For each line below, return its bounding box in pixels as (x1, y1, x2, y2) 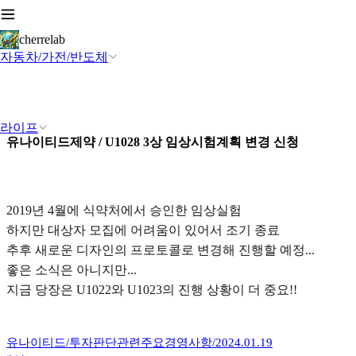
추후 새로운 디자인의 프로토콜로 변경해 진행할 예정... (6, 243, 315, 257)
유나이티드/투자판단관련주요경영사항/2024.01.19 (6, 335, 273, 349)
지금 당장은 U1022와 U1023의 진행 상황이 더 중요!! (6, 283, 297, 297)
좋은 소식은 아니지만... (6, 263, 137, 277)
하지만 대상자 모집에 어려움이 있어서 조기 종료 (6, 223, 280, 238)
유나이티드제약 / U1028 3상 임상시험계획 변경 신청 (6, 135, 299, 149)
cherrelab (19, 33, 65, 46)
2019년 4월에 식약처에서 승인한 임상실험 (6, 203, 242, 218)
